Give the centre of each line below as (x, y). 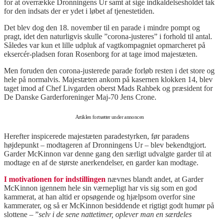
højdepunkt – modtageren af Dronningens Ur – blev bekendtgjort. (105, 145)
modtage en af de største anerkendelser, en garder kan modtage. (101, 163)
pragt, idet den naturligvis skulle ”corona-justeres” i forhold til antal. (108, 37)
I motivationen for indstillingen (55, 179)
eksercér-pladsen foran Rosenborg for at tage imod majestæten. (101, 54)
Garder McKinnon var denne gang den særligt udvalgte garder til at (108, 154)
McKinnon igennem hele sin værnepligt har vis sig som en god (100, 188)
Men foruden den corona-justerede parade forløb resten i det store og (109, 71)
